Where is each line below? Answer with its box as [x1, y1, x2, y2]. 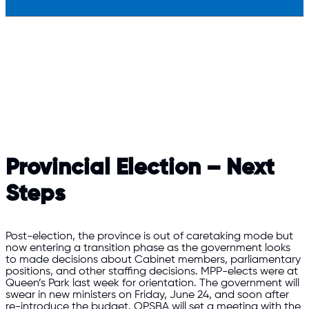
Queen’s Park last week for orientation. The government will [6, 277, 299, 290]
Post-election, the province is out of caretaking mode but [6, 230, 293, 243]
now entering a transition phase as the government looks [6, 242, 290, 255]
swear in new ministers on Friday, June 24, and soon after [6, 289, 289, 301]
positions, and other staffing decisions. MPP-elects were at [6, 266, 298, 278]
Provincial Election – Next [6, 157, 275, 181]
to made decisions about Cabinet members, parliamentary [6, 254, 301, 266]
